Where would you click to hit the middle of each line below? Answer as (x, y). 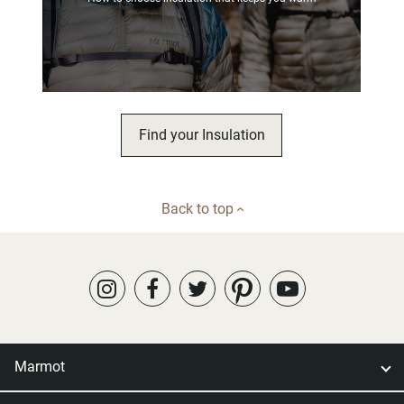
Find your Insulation (202, 134)
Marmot (40, 366)
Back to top (199, 208)
